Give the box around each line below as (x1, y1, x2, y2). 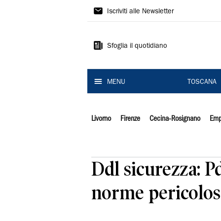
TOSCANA (187, 79, 217, 86)
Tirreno (87, 20, 134, 36)
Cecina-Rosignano (149, 115, 200, 122)
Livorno (91, 115, 111, 122)
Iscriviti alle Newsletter (107, 8, 174, 15)
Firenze (120, 115, 140, 122)
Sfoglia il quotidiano (107, 43, 167, 50)
